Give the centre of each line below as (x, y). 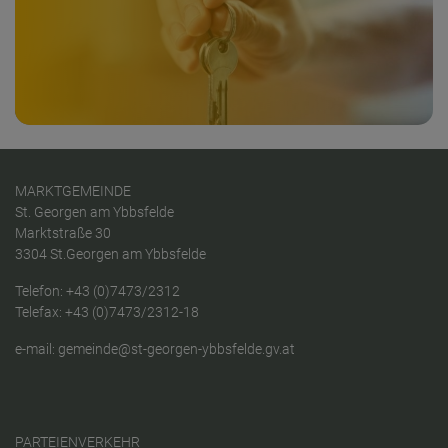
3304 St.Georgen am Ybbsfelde (110, 255)
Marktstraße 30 (63, 234)
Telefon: (40, 292)
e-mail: (36, 350)
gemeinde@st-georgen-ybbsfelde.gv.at (176, 350)
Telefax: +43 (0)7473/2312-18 (107, 313)
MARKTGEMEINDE (73, 192)
